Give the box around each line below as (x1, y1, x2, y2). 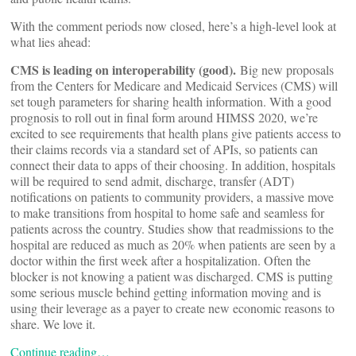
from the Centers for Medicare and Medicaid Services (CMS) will (10, 77, 338, 94)
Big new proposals (240, 61, 334, 78)
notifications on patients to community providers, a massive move (10, 188, 334, 205)
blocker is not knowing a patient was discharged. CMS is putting (10, 268, 333, 284)
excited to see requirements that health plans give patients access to (10, 125, 341, 141)
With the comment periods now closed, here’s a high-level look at (10, 17, 336, 34)
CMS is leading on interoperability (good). (10, 60, 240, 79)
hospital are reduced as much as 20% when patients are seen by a (10, 236, 335, 253)
